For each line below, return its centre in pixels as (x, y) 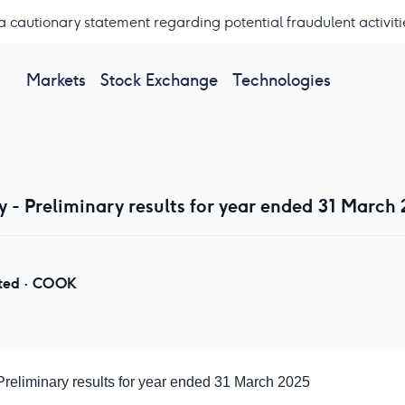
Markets (56, 80)
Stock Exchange (159, 80)
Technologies (281, 80)
